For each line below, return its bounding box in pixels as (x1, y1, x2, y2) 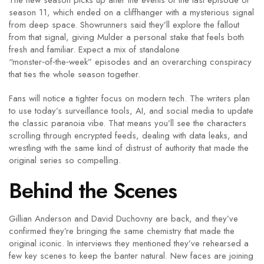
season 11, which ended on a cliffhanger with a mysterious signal (9, 6, 254, 19)
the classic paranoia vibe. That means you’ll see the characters (9, 117, 246, 130)
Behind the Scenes (9, 175, 177, 206)
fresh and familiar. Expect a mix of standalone (9, 43, 180, 56)
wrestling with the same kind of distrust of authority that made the (9, 141, 249, 154)
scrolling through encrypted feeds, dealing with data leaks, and (9, 129, 247, 142)
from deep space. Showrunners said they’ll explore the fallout (9, 18, 239, 31)
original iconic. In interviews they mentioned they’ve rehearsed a (9, 237, 249, 250)
